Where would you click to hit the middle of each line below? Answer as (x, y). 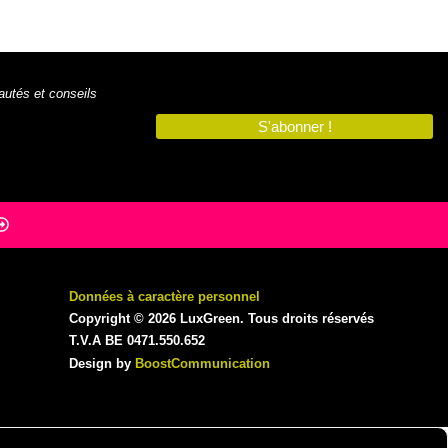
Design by (102, 363)
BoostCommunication (203, 363)
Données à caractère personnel (165, 296)
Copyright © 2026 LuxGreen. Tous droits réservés (222, 318)
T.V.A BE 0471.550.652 (137, 341)
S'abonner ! (294, 127)
